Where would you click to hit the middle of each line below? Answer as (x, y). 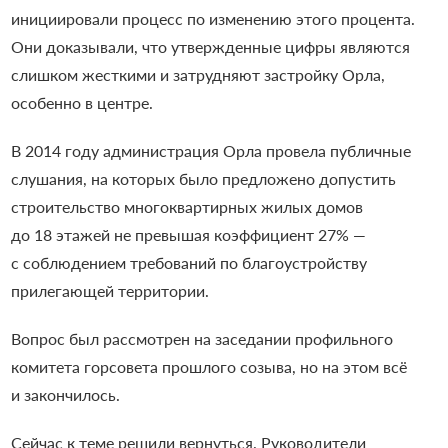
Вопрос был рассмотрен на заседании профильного (201, 338)
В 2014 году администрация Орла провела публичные (210, 150)
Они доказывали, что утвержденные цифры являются (210, 46)
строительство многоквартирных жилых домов (186, 206)
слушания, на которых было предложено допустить (203, 178)
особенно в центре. (81, 102)
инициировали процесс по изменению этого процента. (212, 18)
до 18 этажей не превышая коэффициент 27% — (188, 234)
